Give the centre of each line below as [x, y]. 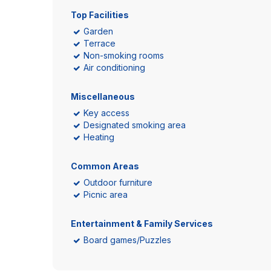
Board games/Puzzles [127, 240]
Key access [106, 113]
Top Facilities [100, 15]
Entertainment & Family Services [142, 224]
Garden [98, 31]
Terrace [100, 43]
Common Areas [105, 166]
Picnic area [106, 194]
